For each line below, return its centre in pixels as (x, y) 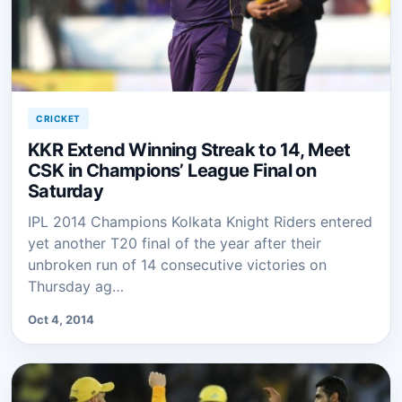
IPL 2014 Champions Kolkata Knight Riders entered (200, 221)
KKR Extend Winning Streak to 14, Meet (189, 149)
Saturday (66, 191)
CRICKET (58, 118)
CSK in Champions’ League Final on (172, 170)
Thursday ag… (76, 286)
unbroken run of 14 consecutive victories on (177, 264)
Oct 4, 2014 (61, 319)
